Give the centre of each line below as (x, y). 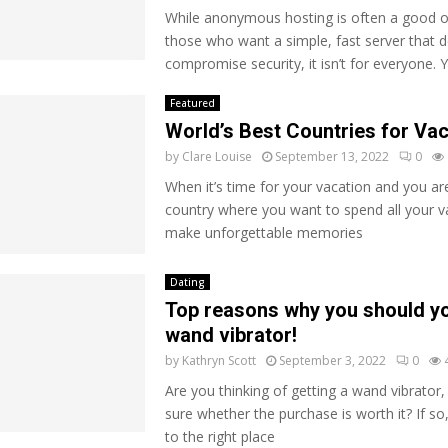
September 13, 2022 (331, 156)
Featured (192, 103)
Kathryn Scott (218, 360)
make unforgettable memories (263, 232)
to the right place (219, 436)
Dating (187, 281)
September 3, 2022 (332, 360)
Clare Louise (216, 156)
